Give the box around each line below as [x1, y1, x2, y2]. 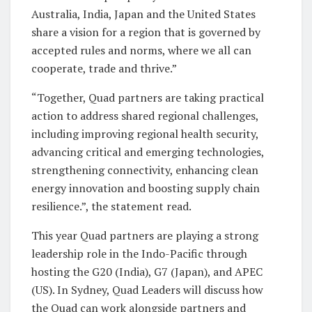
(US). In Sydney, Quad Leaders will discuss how [31, 281, 263, 297]
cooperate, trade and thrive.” [31, 60, 177, 76]
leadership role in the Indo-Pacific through [31, 245, 247, 261]
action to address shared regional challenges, [31, 107, 258, 123]
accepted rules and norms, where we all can [31, 42, 251, 58]
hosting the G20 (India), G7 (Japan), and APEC [31, 263, 263, 279]
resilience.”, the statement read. [31, 198, 192, 214]
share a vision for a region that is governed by [31, 24, 260, 40]
